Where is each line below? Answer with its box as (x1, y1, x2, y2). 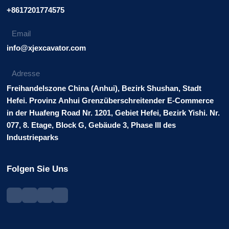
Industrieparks (7, 132, 59, 142)
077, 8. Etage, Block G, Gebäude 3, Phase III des (7, 120, 176, 129)
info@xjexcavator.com (7, 43, 86, 52)
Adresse (12, 68, 40, 78)
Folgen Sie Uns (7, 164, 68, 174)
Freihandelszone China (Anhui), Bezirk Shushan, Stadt (7, 83, 202, 93)
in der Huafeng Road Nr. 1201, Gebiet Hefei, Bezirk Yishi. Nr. (7, 108, 220, 117)
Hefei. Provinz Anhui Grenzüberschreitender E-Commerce (7, 96, 214, 105)
